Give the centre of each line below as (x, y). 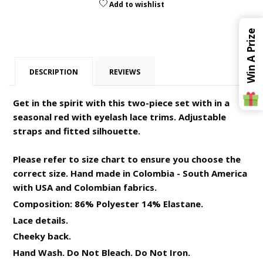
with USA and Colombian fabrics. (85, 188)
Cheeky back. (42, 236)
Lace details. (41, 220)
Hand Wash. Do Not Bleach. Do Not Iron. (102, 253)
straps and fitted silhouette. (77, 131)
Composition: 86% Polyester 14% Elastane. (108, 203)
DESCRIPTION (54, 72)
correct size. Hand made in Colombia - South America (130, 173)
